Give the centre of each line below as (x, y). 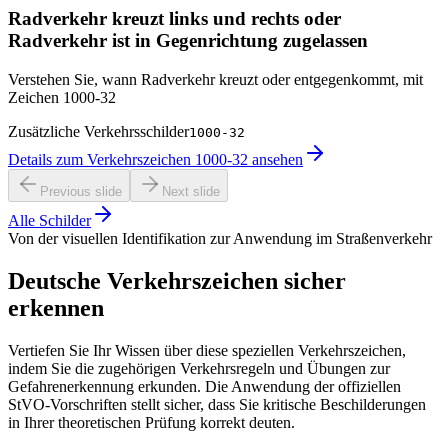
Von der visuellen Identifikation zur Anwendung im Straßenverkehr (220, 238)
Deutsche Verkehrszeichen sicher (177, 280)
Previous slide (81, 191)
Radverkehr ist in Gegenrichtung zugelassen (188, 41)
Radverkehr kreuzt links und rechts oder (174, 19)
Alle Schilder (49, 220)
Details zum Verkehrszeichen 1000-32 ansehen (155, 159)
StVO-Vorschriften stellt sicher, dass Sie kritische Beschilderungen (217, 404)
